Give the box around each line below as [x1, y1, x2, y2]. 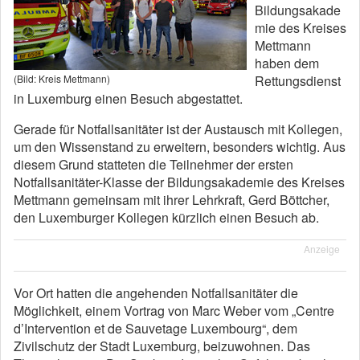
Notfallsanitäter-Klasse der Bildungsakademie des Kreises [14, 173, 345, 191]
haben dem [255, 54, 319, 72]
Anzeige [304, 242, 340, 256]
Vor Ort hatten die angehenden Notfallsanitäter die [14, 284, 298, 302]
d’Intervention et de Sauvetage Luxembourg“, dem [14, 319, 297, 337]
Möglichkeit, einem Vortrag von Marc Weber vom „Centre [14, 301, 334, 320]
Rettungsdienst [255, 72, 341, 90]
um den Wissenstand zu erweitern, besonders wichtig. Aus [14, 137, 346, 156]
